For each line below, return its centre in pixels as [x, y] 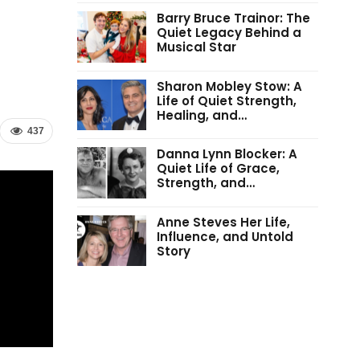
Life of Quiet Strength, [226, 100]
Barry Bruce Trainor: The [233, 18]
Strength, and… [205, 183]
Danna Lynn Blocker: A [227, 154]
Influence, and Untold [225, 236]
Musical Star [196, 47]
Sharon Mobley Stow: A [229, 86]
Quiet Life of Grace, [218, 169]
